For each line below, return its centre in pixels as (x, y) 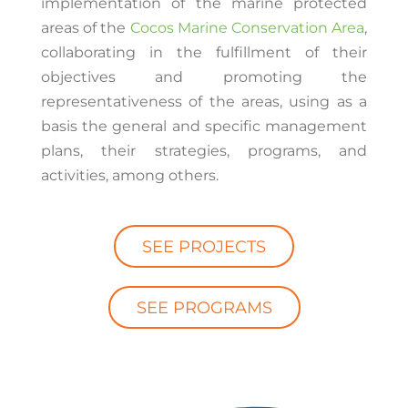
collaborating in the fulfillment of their (204, 53)
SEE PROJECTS (204, 247)
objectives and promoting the (204, 77)
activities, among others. (129, 176)
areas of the (85, 28)
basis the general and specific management (204, 127)
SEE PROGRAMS (204, 308)
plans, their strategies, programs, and (204, 151)
